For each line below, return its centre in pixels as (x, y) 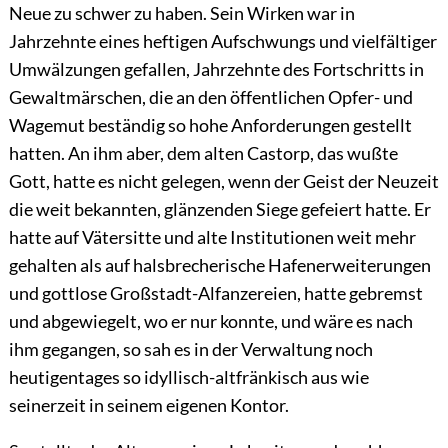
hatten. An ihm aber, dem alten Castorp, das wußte (203, 153)
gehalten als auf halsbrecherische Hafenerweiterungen (219, 265)
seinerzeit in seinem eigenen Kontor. (148, 405)
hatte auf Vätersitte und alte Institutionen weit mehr (212, 237)
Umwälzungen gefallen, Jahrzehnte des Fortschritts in (216, 69)
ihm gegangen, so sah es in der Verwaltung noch (190, 349)
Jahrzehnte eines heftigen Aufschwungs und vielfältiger (222, 41)
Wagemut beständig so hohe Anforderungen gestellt (210, 125)
